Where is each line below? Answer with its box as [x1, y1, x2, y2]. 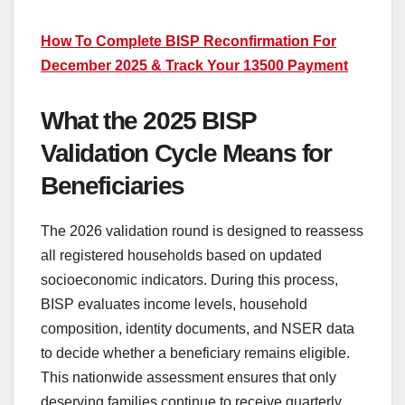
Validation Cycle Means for [41, 139, 332, 168]
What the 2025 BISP [41, 107, 256, 136]
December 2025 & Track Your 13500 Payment [41, 58, 348, 74]
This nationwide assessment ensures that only [41, 369, 336, 385]
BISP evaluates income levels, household [41, 296, 307, 312]
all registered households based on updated [41, 247, 322, 263]
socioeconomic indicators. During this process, [41, 271, 338, 287]
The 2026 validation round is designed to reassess [41, 222, 363, 239]
